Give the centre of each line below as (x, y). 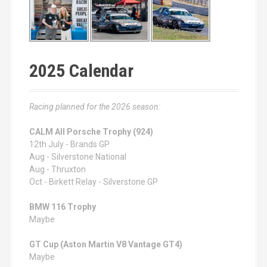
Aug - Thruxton (58, 169)
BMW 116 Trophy (63, 207)
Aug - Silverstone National (78, 157)
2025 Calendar (81, 71)
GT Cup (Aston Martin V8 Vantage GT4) (106, 244)
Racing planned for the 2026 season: (95, 107)
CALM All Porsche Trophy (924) (91, 132)
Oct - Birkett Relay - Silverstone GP (94, 182)
